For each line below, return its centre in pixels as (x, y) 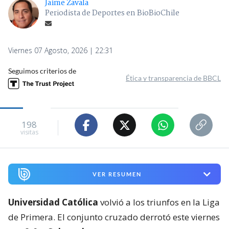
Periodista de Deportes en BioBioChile (112, 14)
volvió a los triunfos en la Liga (159, 202)
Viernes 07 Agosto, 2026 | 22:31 (61, 51)
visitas (29, 132)
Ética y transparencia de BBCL (173, 78)
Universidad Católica (53, 202)
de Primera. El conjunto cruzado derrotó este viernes (114, 217)
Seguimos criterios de (42, 71)
